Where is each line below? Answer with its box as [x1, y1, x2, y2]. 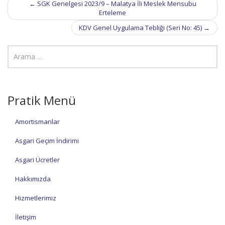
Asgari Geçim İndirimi [15, 136, 79, 145]
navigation [7, 3, 44, 15]
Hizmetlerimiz [15, 193, 56, 202]
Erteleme [99, 8, 126, 17]
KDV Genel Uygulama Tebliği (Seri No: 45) [79, 23, 203, 32]
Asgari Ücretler [15, 155, 60, 164]
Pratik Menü [8, 92, 76, 108]
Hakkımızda [15, 174, 51, 183]
